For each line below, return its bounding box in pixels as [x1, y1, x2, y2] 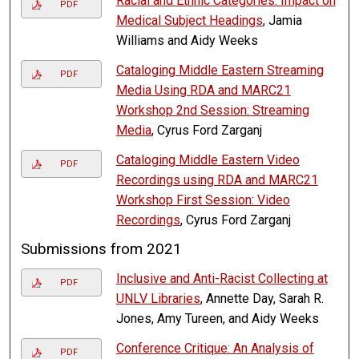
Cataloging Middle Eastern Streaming [115, 63, 324, 79]
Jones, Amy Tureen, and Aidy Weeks [115, 311, 319, 327]
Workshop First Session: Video [115, 192, 290, 208]
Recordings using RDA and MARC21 [115, 172, 318, 188]
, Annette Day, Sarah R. [200, 291, 324, 307]
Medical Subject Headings [115, 13, 263, 29]
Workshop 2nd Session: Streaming [115, 103, 309, 119]
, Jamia [262, 13, 302, 29]
